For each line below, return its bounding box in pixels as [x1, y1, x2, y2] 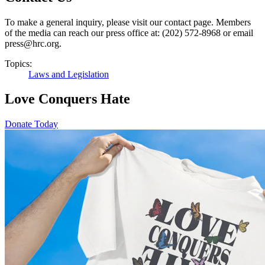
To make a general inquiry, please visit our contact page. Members [5, 17, 251, 27]
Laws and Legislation [28, 69, 109, 79]
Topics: [5, 58, 32, 69]
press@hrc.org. [5, 38, 62, 49]
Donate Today [5, 119, 58, 130]
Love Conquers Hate [5, 91, 130, 107]
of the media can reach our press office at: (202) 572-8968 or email [5, 27, 253, 38]
